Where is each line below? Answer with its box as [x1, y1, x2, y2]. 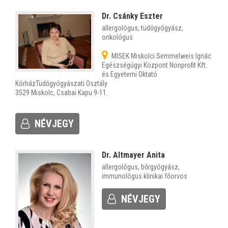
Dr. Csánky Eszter [102, 11, 163, 21]
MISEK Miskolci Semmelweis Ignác [110, 51, 212, 60]
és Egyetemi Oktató [102, 70, 158, 78]
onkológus [102, 33, 133, 41]
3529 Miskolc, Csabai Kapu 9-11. [15, 88, 108, 97]
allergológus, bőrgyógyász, [102, 162, 180, 171]
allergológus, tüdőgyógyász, [102, 23, 184, 32]
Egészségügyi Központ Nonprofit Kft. [102, 61, 208, 69]
